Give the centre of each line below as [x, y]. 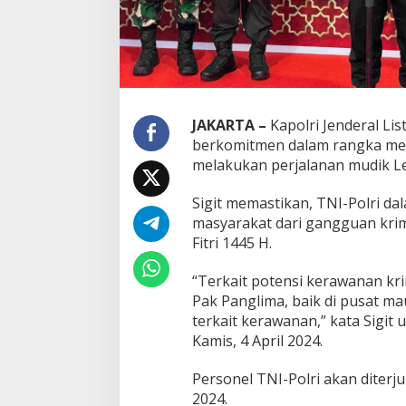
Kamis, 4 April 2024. [257, 340]
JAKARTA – [231, 125]
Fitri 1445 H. [232, 242]
